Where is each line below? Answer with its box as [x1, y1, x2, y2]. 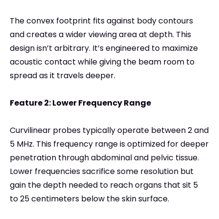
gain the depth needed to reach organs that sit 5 [10, 179, 198, 191]
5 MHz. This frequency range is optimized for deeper [10, 138, 209, 150]
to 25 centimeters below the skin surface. [10, 193, 169, 205]
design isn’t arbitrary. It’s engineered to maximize [10, 43, 198, 54]
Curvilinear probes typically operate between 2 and [10, 125, 209, 136]
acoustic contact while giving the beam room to [10, 56, 195, 68]
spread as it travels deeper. [10, 70, 115, 82]
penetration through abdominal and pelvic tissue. [10, 152, 199, 164]
